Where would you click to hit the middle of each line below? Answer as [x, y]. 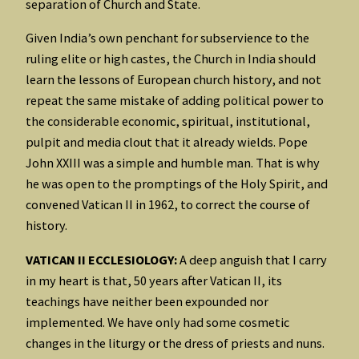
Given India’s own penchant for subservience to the [167, 38]
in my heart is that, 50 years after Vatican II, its [154, 280]
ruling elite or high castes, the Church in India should [171, 59]
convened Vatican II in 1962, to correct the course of [168, 205]
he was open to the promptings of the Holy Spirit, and [177, 184]
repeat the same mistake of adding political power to [175, 101]
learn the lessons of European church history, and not [173, 80]
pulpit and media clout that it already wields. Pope [167, 142]
